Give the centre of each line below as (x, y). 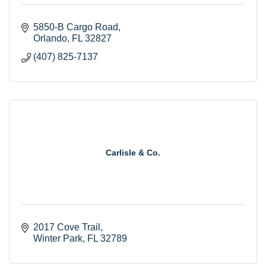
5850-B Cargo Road (76, 27)
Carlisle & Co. (133, 152)
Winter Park (58, 238)
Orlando (50, 38)
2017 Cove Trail (67, 227)
